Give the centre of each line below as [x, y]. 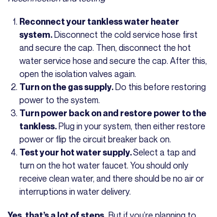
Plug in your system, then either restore [132, 126]
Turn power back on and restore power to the [113, 113]
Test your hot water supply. [76, 152]
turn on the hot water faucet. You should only [104, 165]
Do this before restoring [160, 86]
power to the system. [60, 100]
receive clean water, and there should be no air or [112, 178]
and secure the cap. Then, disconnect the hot [105, 47]
